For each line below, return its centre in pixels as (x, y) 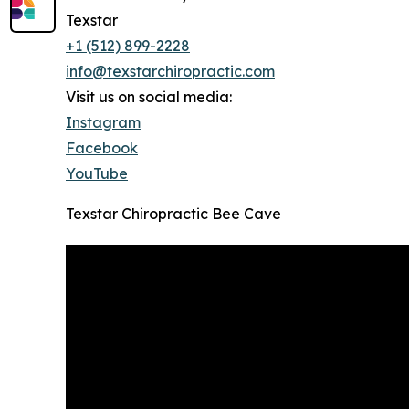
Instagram (103, 123)
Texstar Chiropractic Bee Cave (173, 214)
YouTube (97, 174)
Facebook (102, 148)
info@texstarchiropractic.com (170, 72)
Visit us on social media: (149, 97)
